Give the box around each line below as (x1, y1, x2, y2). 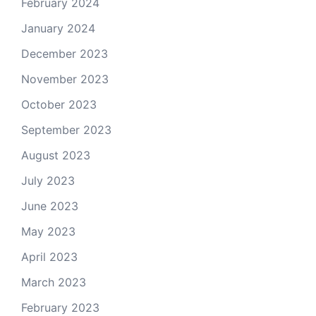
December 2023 (21, 47, 108, 61)
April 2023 (21, 250, 78, 265)
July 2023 (21, 174, 75, 188)
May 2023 (21, 224, 75, 239)
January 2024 (21, 21, 95, 36)
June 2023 (21, 199, 78, 214)
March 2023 (21, 275, 86, 290)
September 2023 (21, 123, 111, 138)
